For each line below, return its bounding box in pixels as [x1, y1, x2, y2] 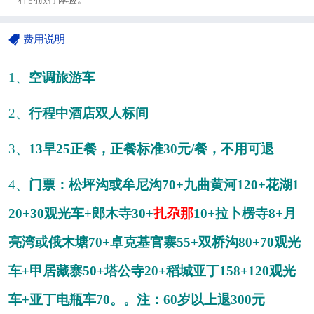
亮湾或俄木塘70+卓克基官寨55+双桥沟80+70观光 [8, 235, 301, 250]
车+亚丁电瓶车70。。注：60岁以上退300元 [8, 292, 265, 308]
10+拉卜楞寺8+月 [193, 206, 296, 221]
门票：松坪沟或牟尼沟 [29, 177, 162, 193]
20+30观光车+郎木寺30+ [8, 206, 153, 221]
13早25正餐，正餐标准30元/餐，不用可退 [29, 142, 274, 157]
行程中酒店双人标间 [29, 106, 149, 121]
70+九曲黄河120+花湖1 [162, 177, 299, 193]
